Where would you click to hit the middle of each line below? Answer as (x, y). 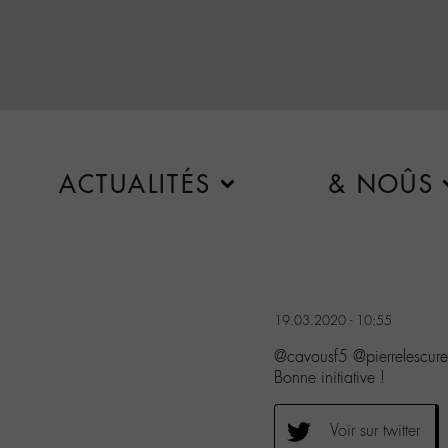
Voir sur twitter (375, 430)
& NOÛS (381, 184)
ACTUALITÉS (135, 184)
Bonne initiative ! (329, 377)
